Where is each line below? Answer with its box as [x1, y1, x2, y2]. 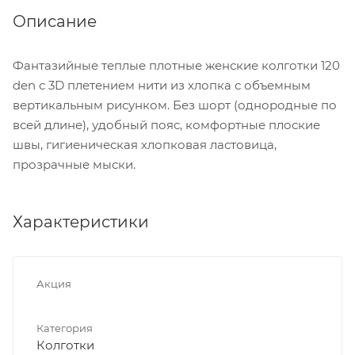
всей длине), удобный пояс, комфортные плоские [13, 116, 320, 132]
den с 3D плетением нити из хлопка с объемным [13, 77, 311, 93]
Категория [36, 321, 93, 334]
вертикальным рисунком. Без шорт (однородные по [13, 97, 337, 113]
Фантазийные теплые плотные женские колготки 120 [13, 57, 340, 73]
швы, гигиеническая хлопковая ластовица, [13, 136, 277, 152]
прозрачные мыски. [13, 156, 136, 172]
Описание [13, 11, 97, 31]
